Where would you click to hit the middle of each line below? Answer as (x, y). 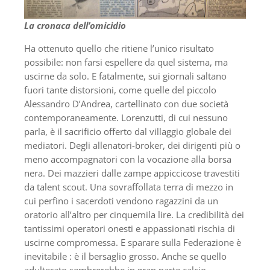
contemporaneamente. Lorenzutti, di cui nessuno (126, 117)
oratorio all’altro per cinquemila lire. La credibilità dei (134, 214)
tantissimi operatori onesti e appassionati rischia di (130, 228)
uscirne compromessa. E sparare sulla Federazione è (133, 242)
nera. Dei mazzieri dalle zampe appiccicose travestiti (132, 173)
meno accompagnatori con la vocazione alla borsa (128, 159)
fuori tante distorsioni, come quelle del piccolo (120, 89)
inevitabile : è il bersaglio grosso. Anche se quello (125, 256)
